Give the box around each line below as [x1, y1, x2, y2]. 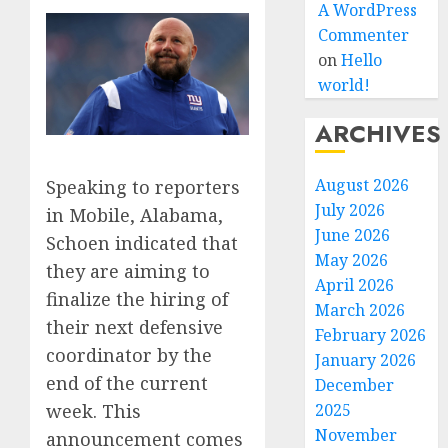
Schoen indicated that [46, 231, 238, 256]
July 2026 [315, 199, 386, 221]
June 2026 [315, 224, 391, 246]
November [315, 424, 398, 446]
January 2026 [315, 349, 417, 371]
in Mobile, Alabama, [46, 203, 223, 228]
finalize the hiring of [46, 287, 228, 312]
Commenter [318, 24, 410, 46]
